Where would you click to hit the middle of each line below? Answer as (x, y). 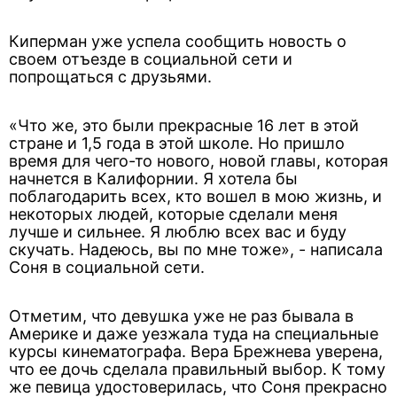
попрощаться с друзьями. (110, 77)
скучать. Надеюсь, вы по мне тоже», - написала (196, 249)
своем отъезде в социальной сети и (151, 59)
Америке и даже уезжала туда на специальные (194, 334)
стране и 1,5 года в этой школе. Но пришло (177, 143)
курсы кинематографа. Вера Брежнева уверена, (196, 351)
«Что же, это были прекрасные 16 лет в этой (184, 125)
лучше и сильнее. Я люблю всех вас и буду (178, 232)
